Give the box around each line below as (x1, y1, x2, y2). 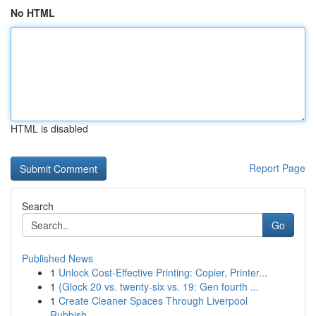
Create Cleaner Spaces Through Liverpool (59, 293, 248, 308)
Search (22, 199, 54, 213)
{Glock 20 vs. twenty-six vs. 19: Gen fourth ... (59, 279, 259, 293)
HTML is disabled (11, 121, 88, 135)
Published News (22, 251, 93, 265)
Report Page (249, 161, 305, 175)
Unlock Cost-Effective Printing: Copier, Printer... (59, 265, 267, 279)
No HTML (11, 6, 55, 20)
